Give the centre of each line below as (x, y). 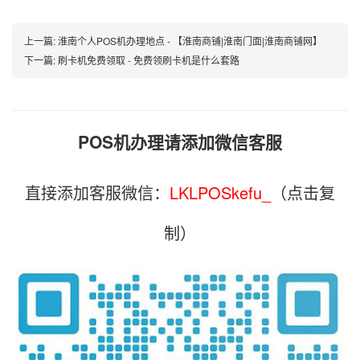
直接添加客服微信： (97, 192)
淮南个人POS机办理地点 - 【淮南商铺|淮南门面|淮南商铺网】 (190, 41)
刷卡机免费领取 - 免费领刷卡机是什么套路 (149, 60)
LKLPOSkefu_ (220, 192)
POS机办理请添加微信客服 (180, 141)
